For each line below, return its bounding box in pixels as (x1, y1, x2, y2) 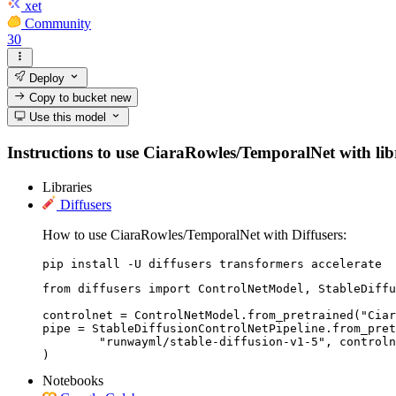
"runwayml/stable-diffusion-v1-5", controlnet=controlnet (42, 334, 99, 348)
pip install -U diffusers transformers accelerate (42, 256, 382, 270)
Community (25, 15, 91, 31)
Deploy (26, 71, 65, 85)
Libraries (42, 179, 92, 194)
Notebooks (42, 372, 103, 388)
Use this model (26, 110, 107, 125)
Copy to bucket (26, 90, 111, 104)
